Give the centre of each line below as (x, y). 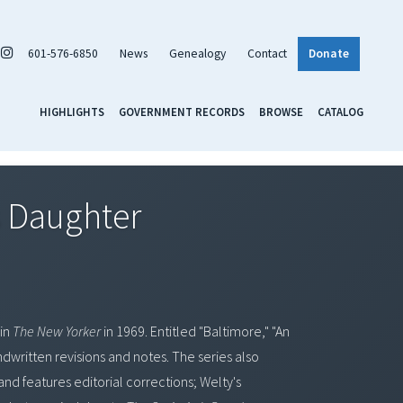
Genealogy (197, 53)
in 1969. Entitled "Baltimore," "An (195, 331)
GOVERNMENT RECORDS (182, 111)
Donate (329, 53)
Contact (267, 53)
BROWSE (281, 111)
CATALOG (340, 111)
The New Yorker (57, 331)
